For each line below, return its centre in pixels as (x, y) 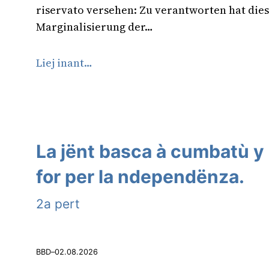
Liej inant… (64, 63)
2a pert (58, 204)
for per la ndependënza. (140, 177)
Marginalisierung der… (95, 27)
